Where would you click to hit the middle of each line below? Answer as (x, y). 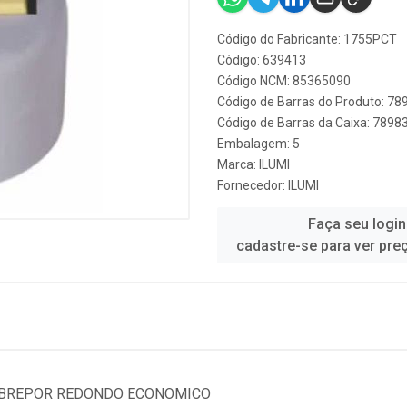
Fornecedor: (253, 185)
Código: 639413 (262, 60)
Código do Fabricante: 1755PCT (307, 39)
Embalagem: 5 (258, 144)
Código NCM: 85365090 (284, 81)
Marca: (238, 164)
